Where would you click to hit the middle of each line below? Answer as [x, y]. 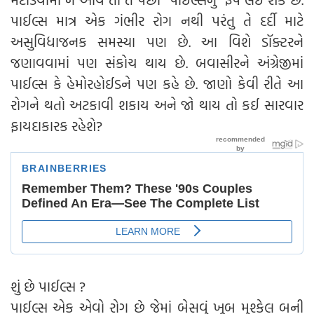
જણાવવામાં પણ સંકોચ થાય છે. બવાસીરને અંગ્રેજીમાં [157, 62]
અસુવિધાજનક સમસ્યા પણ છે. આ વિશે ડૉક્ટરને [157, 41]
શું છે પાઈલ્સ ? [48, 286]
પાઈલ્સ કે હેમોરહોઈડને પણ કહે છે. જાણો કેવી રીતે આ [157, 83]
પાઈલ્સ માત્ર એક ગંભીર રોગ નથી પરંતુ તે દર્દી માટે [157, 20]
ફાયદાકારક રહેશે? [65, 125]
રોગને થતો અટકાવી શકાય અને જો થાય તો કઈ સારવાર [157, 104]
